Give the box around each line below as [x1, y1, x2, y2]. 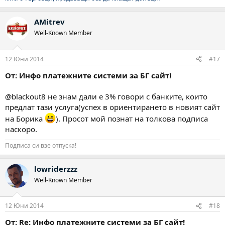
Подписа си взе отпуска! [5, 141, 76, 150]
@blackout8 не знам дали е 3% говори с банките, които [5, 91, 207, 101]
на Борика [5, 113, 45, 124]
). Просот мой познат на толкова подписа [56, 113, 208, 124]
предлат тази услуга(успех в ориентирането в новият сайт [5, 101, 220, 112]
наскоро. [5, 124, 37, 134]
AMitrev [34, 17, 65, 27]
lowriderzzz [34, 163, 77, 174]
